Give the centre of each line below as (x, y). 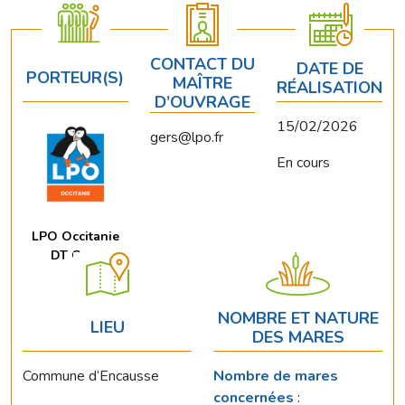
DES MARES (298, 337)
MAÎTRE (202, 84)
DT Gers (75, 255)
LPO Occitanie (75, 236)
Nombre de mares (276, 376)
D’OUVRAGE (202, 103)
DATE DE (330, 68)
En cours (303, 163)
